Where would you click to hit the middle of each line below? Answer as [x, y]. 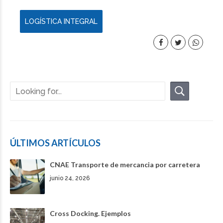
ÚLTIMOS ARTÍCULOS [55, 143]
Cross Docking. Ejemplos [90, 214]
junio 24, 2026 [70, 178]
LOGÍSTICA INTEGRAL [61, 22]
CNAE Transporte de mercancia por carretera [125, 165]
